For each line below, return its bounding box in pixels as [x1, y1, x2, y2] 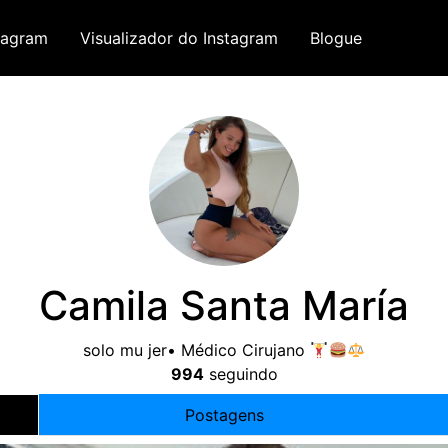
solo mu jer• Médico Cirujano [83, 340, 311, 360]
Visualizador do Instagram [80, 28, 278, 48]
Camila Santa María [39, 281, 409, 330]
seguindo [203, 364, 278, 384]
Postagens [184, 405, 264, 425]
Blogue [310, 28, 362, 48]
